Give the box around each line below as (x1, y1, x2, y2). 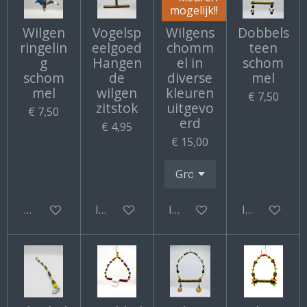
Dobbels (237, 23, 289, 42)
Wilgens (165, 23, 214, 42)
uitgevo (166, 99, 214, 118)
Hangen (92, 53, 142, 73)
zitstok (95, 99, 138, 118)
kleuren (166, 84, 214, 103)
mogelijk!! (170, 2, 219, 18)
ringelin (20, 38, 68, 58)
